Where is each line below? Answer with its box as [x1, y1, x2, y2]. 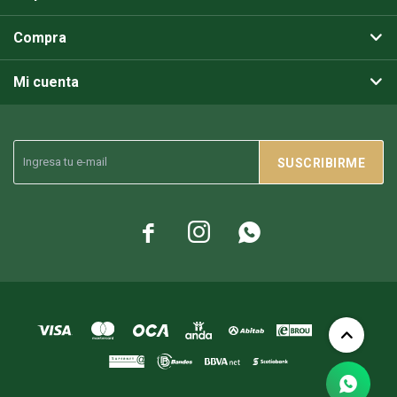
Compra [13, 29, 66, 46]
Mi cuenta [13, 74, 79, 90]
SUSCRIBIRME [276, 156, 365, 170]
